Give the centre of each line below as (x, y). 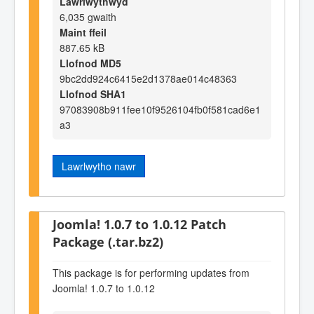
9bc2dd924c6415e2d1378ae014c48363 (148, 78)
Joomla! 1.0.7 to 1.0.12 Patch (139, 224)
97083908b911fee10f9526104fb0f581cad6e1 (160, 109)
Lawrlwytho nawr (99, 166)
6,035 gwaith (88, 16)
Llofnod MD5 (90, 63)
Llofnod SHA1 (93, 94)
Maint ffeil (83, 32)
